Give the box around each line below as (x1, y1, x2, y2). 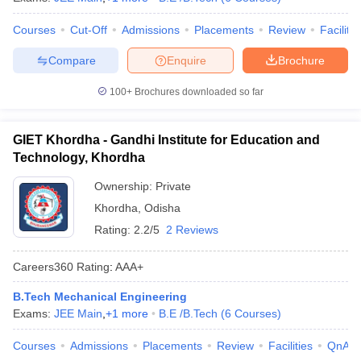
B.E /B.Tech (159, 307, 218, 320)
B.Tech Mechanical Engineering (13, 290, 187, 303)
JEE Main (54, 307, 102, 320)
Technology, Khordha (13, 151, 145, 164)
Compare (48, 53, 96, 67)
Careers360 (13, 259, 73, 273)
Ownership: (94, 180, 156, 193)
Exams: (13, 307, 54, 320)
